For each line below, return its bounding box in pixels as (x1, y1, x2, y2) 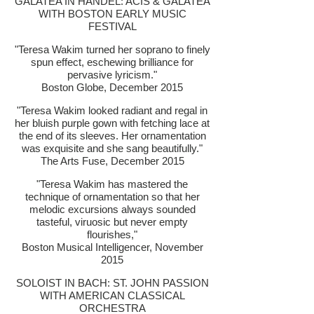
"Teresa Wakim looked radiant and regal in (17, 104, 207, 116)
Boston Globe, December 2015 (41, 81, 183, 93)
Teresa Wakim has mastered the (40, 178, 188, 190)
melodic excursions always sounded (29, 203, 196, 215)
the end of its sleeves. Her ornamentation (18, 130, 206, 142)
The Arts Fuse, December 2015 (40, 155, 184, 167)
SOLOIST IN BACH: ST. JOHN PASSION (15, 277, 209, 289)
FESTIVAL (88, 20, 137, 32)
